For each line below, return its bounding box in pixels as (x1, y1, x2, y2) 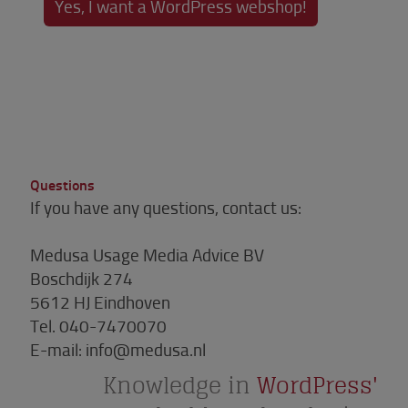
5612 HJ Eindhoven (30, 289, 170, 314)
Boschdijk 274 (30, 265, 133, 291)
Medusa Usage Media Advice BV (30, 241, 264, 267)
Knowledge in (103, 371, 257, 399)
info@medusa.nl (86, 336, 206, 362)
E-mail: (30, 336, 86, 362)
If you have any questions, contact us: (30, 194, 301, 219)
